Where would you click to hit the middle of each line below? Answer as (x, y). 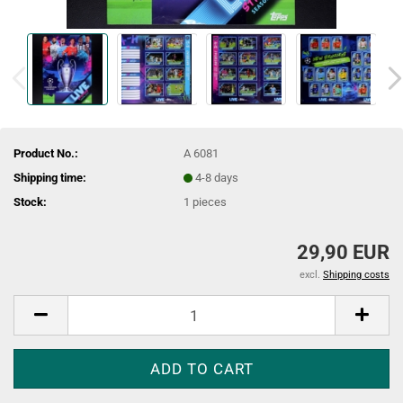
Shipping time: (50, 177)
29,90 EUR (343, 252)
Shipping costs (356, 275)
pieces (210, 201)
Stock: (30, 201)
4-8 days (217, 177)
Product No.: (46, 153)
